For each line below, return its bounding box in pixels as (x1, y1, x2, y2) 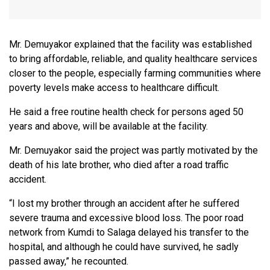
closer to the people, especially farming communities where (9, 67, 261, 80)
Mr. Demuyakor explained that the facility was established (9, 39, 252, 51)
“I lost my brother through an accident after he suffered (9, 198, 239, 210)
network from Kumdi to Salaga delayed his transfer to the (9, 227, 249, 239)
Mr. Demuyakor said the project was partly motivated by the (9, 145, 258, 157)
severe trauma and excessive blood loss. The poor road (9, 212, 243, 224)
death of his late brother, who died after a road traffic (9, 159, 228, 171)
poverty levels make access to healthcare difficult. (9, 82, 219, 94)
